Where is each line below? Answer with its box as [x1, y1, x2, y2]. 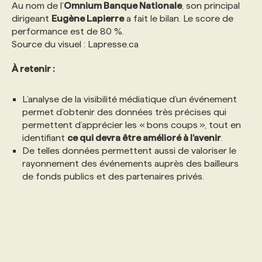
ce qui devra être [67, 132, 143, 143]
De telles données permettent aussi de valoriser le [22, 145, 236, 156]
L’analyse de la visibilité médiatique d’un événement [22, 94, 237, 104]
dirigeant [12, 13, 51, 23]
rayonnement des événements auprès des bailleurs [22, 158, 239, 168]
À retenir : [12, 63, 55, 74]
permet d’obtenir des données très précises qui [22, 106, 226, 117]
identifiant [22, 132, 67, 143]
